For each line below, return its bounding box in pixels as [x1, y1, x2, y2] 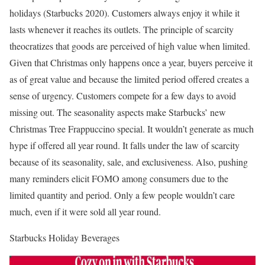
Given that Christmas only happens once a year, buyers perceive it [9, 56, 253, 69]
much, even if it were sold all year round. [9, 205, 161, 218]
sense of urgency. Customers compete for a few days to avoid [9, 89, 236, 102]
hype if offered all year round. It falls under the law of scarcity [9, 139, 240, 152]
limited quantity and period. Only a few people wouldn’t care [9, 189, 235, 202]
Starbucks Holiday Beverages [9, 231, 119, 244]
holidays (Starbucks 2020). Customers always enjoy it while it [9, 7, 240, 20]
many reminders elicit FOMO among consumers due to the [9, 172, 228, 185]
